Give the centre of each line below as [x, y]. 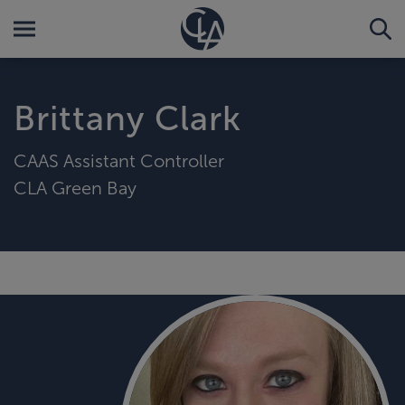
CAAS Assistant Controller [119, 160]
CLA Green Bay [75, 188]
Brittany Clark [127, 118]
